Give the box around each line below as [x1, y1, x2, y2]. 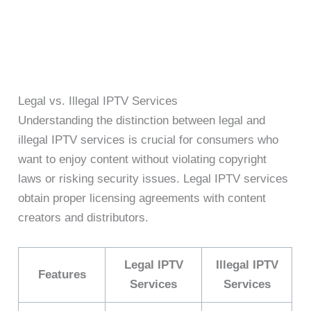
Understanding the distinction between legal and [18, 114, 266, 128]
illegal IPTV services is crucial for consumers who [18, 133, 279, 147]
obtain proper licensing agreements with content [18, 192, 267, 205]
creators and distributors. [18, 211, 149, 225]
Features [37, 267, 86, 281]
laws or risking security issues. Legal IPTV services [18, 172, 289, 186]
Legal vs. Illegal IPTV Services [18, 94, 178, 108]
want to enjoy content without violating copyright [18, 153, 267, 167]
